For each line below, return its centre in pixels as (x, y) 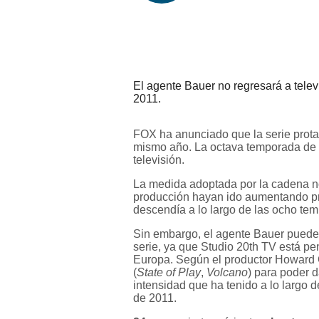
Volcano (227, 272)
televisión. (159, 160)
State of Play (169, 272)
